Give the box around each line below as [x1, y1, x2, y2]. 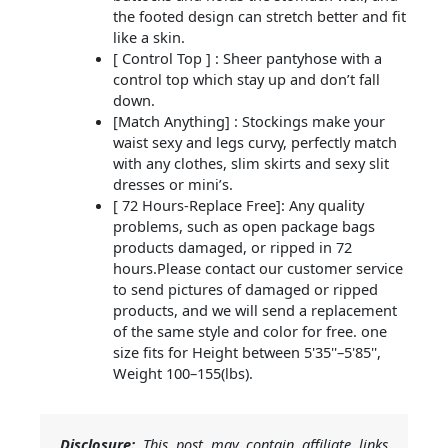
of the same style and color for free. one [112, 320, 387, 341]
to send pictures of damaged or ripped [112, 278, 378, 299]
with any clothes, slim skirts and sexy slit [112, 152, 389, 173]
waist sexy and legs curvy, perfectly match [112, 131, 397, 152]
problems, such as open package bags [112, 215, 375, 236]
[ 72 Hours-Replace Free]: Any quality [112, 194, 364, 215]
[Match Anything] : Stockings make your [112, 110, 385, 131]
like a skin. [112, 26, 185, 47]
